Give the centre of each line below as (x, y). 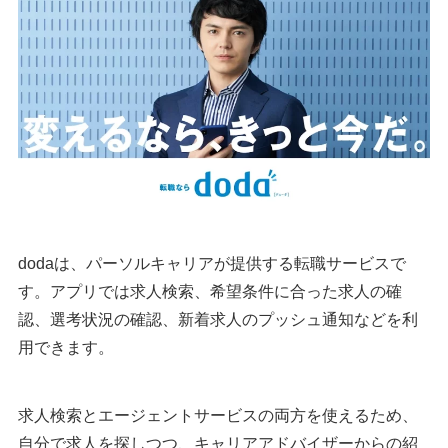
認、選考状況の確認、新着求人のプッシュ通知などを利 (218, 320)
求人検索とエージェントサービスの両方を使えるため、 (218, 416)
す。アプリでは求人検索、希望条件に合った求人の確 (210, 292)
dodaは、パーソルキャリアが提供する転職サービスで (212, 264)
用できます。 (66, 348)
